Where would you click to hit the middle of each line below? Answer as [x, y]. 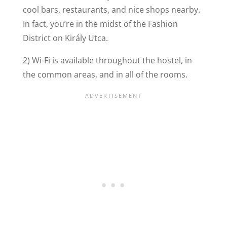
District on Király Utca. [65, 38]
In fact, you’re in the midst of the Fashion [100, 24]
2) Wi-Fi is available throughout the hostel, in [107, 60]
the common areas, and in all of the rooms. [105, 74]
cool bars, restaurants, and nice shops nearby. [111, 9]
